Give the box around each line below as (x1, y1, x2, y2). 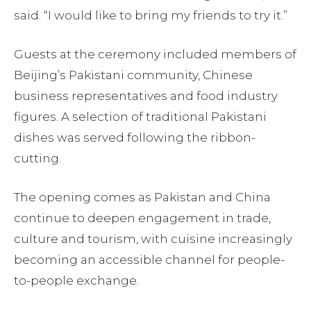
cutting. (14, 151, 61, 165)
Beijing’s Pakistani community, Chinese (14, 67, 253, 82)
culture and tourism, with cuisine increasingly (14, 231, 292, 246)
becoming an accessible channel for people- (14, 252, 285, 267)
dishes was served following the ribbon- (14, 130, 255, 144)
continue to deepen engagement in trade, (14, 210, 271, 225)
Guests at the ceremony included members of (14, 47, 296, 61)
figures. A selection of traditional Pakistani (14, 109, 267, 124)
